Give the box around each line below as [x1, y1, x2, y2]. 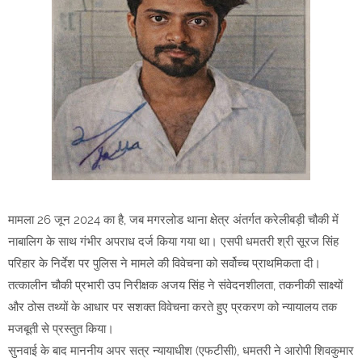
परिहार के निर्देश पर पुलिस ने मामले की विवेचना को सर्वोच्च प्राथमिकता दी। [8, 256, 321, 271]
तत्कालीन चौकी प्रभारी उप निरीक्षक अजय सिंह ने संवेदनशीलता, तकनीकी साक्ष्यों [8, 278, 343, 293]
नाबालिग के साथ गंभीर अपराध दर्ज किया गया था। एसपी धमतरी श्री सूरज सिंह [8, 234, 339, 250]
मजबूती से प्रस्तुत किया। [8, 322, 114, 337]
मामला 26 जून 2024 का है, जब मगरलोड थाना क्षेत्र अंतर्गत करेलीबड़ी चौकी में [8, 213, 339, 228]
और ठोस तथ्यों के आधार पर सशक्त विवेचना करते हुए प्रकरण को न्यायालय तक [8, 300, 337, 315]
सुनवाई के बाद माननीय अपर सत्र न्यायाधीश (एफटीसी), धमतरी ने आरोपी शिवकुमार [8, 343, 354, 359]
